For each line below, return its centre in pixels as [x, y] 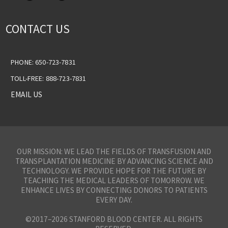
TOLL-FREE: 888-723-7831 [49, 78]
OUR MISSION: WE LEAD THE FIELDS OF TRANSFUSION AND [114, 152]
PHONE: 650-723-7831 [43, 62]
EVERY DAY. [114, 200]
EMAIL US [27, 94]
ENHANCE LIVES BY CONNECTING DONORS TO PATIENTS [114, 190]
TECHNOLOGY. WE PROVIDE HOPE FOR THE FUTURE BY [114, 171]
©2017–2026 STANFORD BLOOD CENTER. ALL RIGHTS [114, 219]
